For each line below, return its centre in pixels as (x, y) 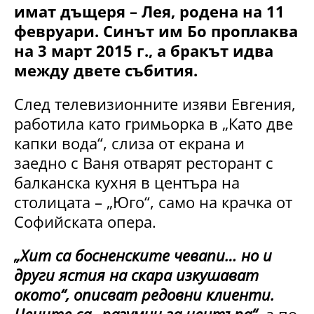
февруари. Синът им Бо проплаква (156, 30)
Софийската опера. (85, 221)
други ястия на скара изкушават (136, 274)
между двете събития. (106, 70)
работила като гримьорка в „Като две (153, 123)
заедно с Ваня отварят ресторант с (144, 162)
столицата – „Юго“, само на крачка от (153, 202)
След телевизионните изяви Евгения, (155, 103)
